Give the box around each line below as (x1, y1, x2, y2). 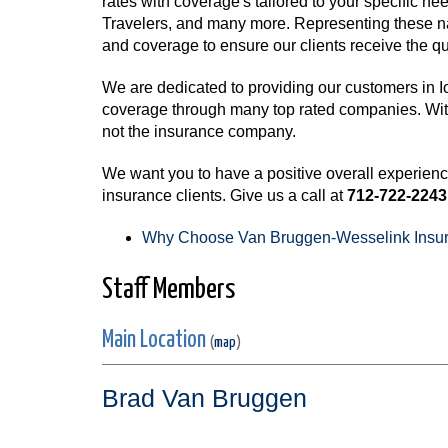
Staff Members (102, 276, 235, 304)
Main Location (102, 329, 210, 352)
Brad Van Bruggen (102, 385, 307, 412)
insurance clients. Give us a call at (102, 187, 347, 204)
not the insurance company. (102, 123, 296, 140)
